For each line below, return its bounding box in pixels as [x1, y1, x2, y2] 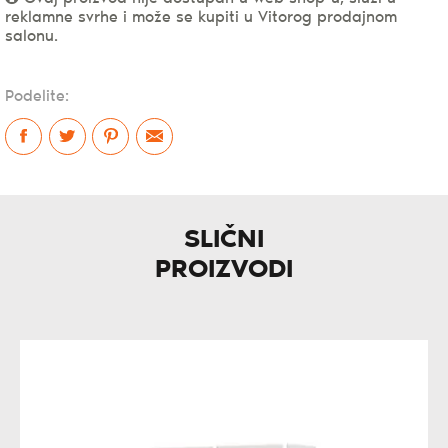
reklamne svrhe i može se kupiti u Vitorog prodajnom [5, 8, 397, 26]
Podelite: [5, 87, 69, 105]
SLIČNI [184, 226, 264, 254]
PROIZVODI [155, 256, 293, 284]
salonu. [5, 27, 58, 45]
